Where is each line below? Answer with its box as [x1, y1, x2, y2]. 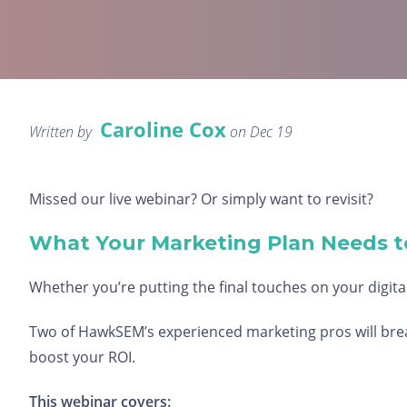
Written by [29, 122, 95, 142]
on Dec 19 [226, 122, 293, 142]
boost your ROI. [29, 347, 135, 367]
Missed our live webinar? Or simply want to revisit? [29, 189, 373, 209]
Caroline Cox [100, 115, 226, 143]
